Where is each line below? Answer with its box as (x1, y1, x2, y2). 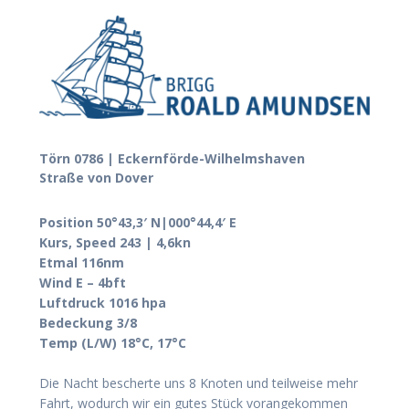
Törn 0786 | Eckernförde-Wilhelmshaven (39, 149, 305, 167)
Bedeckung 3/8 (39, 313, 137, 331)
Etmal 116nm (39, 253, 124, 271)
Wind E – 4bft (39, 273, 126, 291)
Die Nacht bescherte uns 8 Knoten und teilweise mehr (39, 373, 358, 392)
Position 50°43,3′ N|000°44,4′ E (39, 213, 236, 231)
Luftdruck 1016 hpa (39, 293, 166, 311)
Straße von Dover (39, 168, 153, 186)
